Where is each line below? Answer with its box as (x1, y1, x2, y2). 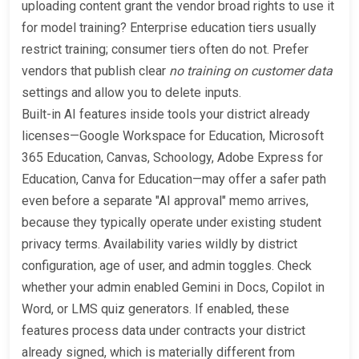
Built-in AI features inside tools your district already (22, 107, 310, 123)
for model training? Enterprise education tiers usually (22, 20, 317, 36)
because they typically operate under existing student (22, 215, 321, 231)
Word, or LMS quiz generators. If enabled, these (22, 301, 289, 317)
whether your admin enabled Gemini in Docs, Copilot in (22, 280, 325, 296)
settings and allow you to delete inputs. (22, 85, 241, 101)
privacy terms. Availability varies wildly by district (22, 236, 297, 252)
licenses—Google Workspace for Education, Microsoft (22, 128, 324, 144)
